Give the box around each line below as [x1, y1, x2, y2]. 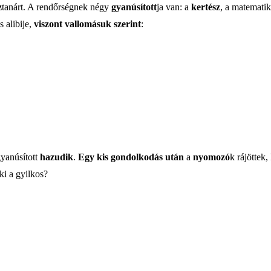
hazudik [40, 152, 73, 162]
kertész [191, 2, 220, 12]
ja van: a [157, 2, 191, 12]
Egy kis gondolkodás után [78, 152, 184, 162]
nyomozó [193, 152, 230, 162]
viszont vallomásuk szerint [34, 19, 141, 29]
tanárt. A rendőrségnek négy [2, 2, 111, 12]
